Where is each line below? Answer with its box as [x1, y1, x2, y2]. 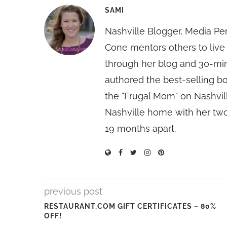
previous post [44, 186, 102, 197]
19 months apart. [105, 123, 176, 134]
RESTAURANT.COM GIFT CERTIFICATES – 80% [44, 202, 216, 210]
